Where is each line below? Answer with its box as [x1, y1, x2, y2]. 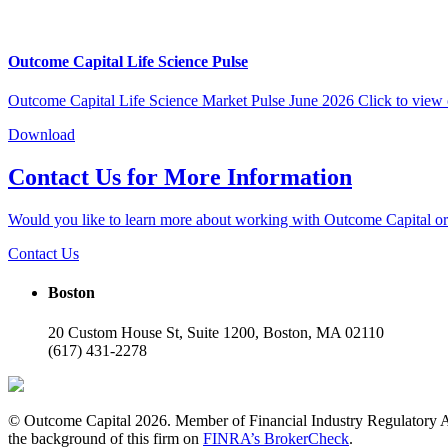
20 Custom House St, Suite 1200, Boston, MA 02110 [48, 323, 384, 341]
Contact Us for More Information [8, 164, 352, 191]
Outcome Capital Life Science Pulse [8, 53, 248, 71]
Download [8, 126, 75, 144]
